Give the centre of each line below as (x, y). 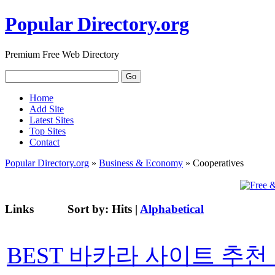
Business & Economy (141, 163)
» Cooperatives (213, 163)
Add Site (47, 109)
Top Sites (48, 131)
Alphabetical (172, 209)
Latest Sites (52, 120)
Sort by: (90, 209)
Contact (45, 142)
